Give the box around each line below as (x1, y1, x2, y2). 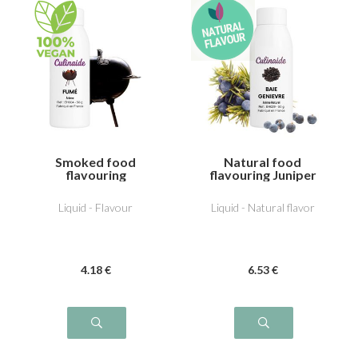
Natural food (224, 153, 301, 169)
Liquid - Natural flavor (210, 201, 315, 214)
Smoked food (55, 153, 136, 169)
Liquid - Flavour (58, 201, 133, 214)
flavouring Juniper (209, 166, 316, 182)
